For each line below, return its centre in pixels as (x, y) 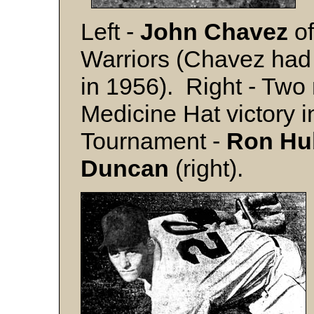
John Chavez (214, 32)
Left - (110, 32)
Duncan (125, 168)
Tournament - (153, 141)
